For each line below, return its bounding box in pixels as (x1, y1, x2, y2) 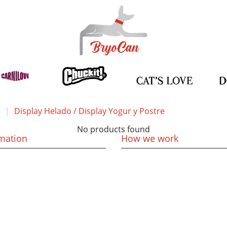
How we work (121, 132, 178, 144)
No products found (77, 124, 150, 135)
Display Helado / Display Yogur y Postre (14, 105, 165, 117)
